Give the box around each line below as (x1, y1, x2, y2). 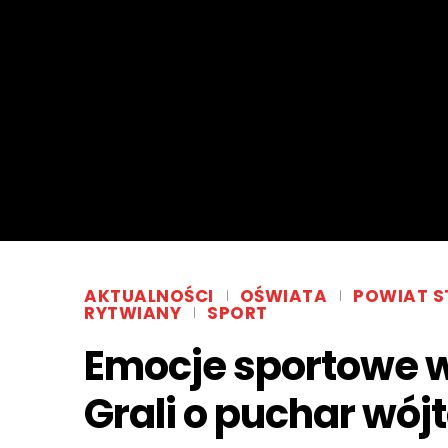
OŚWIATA (239, 284, 327, 309)
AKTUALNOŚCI (84, 284, 214, 309)
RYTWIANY (84, 301, 181, 326)
